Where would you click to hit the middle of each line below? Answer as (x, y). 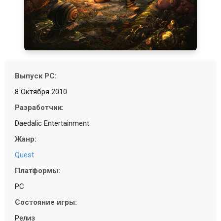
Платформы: (37, 171)
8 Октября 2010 (41, 92)
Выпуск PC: (36, 76)
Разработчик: (39, 108)
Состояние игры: (46, 203)
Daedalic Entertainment (52, 124)
